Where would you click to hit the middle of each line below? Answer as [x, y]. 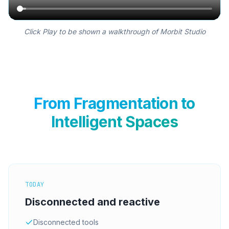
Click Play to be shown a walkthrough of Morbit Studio [114, 31]
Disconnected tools [66, 222]
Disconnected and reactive [93, 202]
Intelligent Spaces [114, 121]
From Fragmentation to [114, 103]
